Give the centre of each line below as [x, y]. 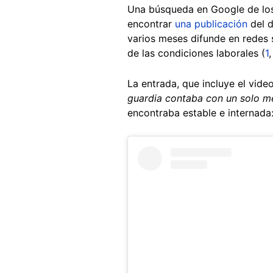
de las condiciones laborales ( [196, 53]
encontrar [151, 23]
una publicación [211, 23]
